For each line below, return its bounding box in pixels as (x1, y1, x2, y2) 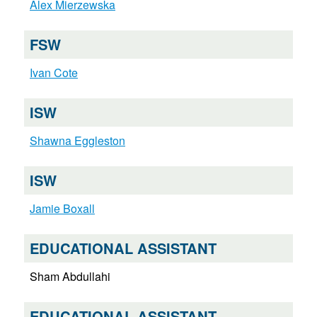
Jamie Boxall (29, 200, 95, 217)
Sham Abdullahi (29, 268, 110, 285)
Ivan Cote (29, 64, 78, 81)
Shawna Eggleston (29, 132, 125, 149)
